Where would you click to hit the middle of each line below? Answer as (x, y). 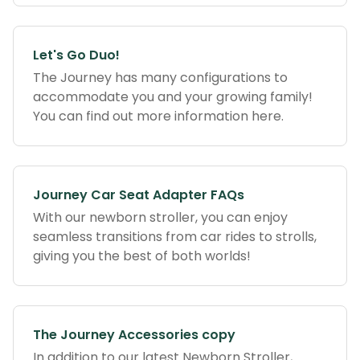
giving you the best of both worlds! (142, 256)
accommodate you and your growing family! (173, 97)
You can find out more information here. (158, 116)
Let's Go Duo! (76, 55)
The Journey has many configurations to (160, 78)
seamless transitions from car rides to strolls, (175, 237)
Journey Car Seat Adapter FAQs (139, 195)
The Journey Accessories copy (134, 335)
